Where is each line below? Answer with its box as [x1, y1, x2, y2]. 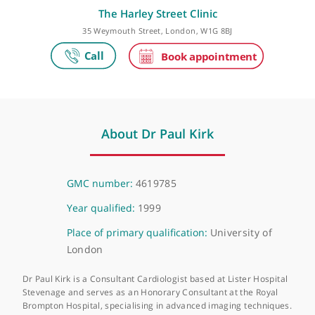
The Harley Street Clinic [109, 77, 241, 93]
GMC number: [74, 266, 150, 281]
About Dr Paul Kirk [112, 209, 238, 229]
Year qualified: [74, 293, 153, 309]
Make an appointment [101, 12, 249, 31]
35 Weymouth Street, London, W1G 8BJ [91, 98, 259, 110]
